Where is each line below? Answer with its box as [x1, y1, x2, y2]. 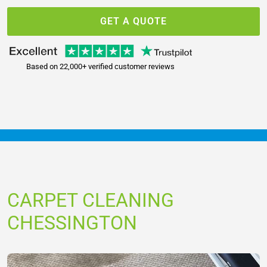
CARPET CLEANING [7, 188, 174, 212]
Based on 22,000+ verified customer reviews [26, 61, 175, 71]
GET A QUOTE [100, 15, 167, 27]
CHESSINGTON [7, 211, 137, 234]
